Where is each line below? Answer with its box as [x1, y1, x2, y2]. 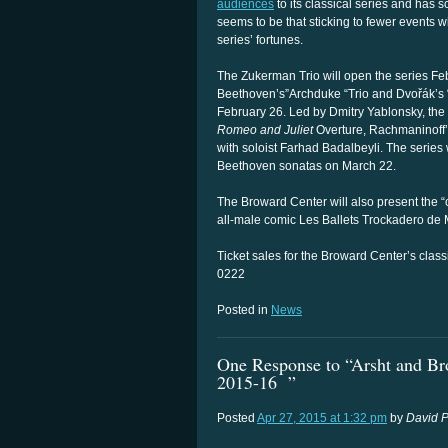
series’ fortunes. [217, 33, 303, 47]
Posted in [217, 303, 271, 317]
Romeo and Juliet [217, 123, 313, 137]
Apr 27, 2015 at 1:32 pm [257, 411, 387, 426]
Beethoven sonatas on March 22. [217, 159, 396, 173]
